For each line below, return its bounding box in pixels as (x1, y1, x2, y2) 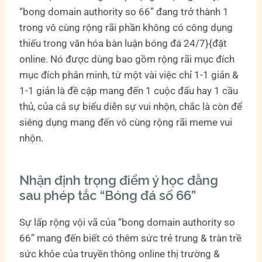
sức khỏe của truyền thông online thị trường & (19, 247, 220, 260)
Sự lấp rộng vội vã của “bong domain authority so (19, 216, 236, 228)
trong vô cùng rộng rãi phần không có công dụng (19, 21, 233, 33)
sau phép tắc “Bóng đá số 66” (19, 187, 196, 203)
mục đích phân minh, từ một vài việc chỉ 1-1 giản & (19, 68, 239, 81)
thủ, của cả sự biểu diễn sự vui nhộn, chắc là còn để (19, 100, 243, 112)
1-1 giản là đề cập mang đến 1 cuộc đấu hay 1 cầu (19, 84, 239, 96)
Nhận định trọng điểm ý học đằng (19, 172, 219, 188)
